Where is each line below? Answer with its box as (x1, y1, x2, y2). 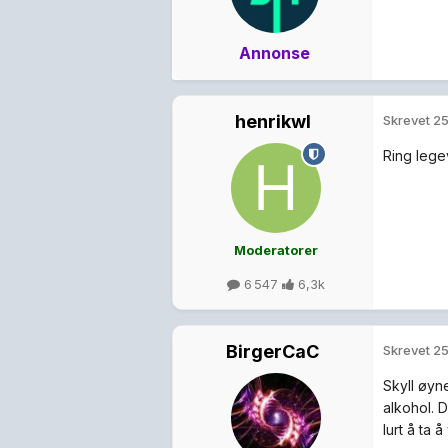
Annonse (239, 43, 310, 64)
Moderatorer (233, 242, 318, 259)
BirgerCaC (226, 341, 319, 363)
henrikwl (234, 111, 311, 133)
